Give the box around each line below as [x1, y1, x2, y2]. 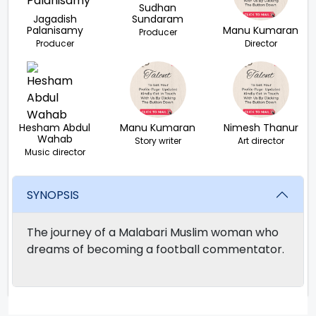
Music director [24, 146, 85, 159]
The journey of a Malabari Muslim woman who [27, 224, 279, 241]
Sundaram [132, 12, 184, 27]
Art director [237, 135, 284, 147]
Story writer [134, 135, 181, 147]
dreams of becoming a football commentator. [27, 241, 284, 258]
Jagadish [32, 12, 77, 27]
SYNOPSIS [27, 186, 79, 203]
